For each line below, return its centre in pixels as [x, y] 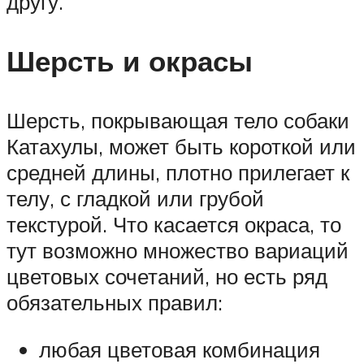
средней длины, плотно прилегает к [178, 173]
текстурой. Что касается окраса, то [174, 225]
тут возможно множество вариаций [178, 251]
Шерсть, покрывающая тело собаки [178, 121]
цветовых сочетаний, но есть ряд [167, 277]
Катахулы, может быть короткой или [181, 147]
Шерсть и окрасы [130, 61]
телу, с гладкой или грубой [135, 199]
